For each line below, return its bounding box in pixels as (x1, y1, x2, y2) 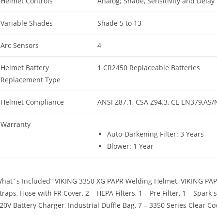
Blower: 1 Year (107, 141, 154, 151)
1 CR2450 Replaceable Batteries (97, 62, 200, 72)
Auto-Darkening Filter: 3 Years (107, 129, 204, 139)
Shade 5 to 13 (97, 18, 141, 28)
